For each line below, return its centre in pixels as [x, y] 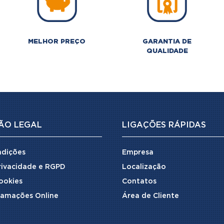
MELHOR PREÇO [57, 41]
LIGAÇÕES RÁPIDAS [164, 125]
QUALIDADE [167, 51]
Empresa [137, 153]
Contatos [139, 182]
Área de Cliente [150, 196]
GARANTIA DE [167, 41]
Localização [144, 167]
